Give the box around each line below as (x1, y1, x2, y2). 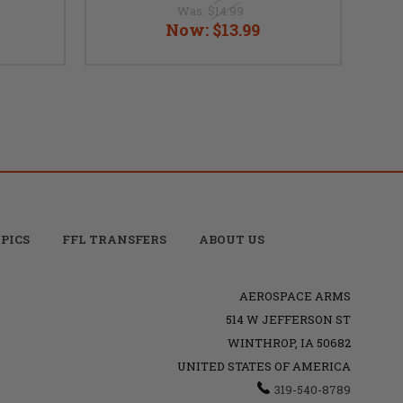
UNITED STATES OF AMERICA (176, 357, 351, 374)
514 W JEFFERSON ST (225, 310, 351, 327)
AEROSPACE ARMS (238, 287, 351, 304)
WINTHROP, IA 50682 (227, 334, 351, 351)
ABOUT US (198, 230, 264, 247)
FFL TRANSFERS (61, 230, 166, 247)
